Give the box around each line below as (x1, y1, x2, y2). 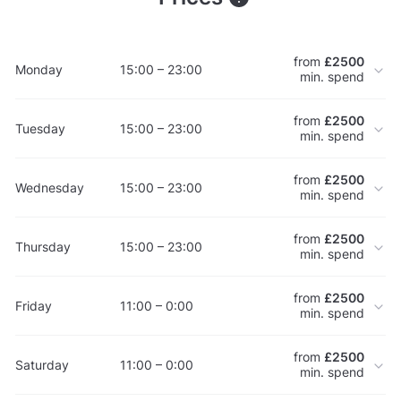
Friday (15, 297, 52, 313)
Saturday (15, 356, 69, 372)
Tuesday (15, 120, 65, 136)
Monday (15, 61, 63, 77)
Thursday (15, 238, 71, 254)
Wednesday (15, 179, 84, 195)
